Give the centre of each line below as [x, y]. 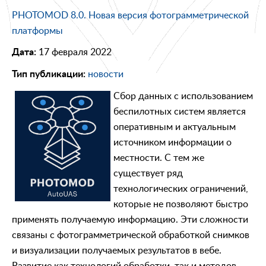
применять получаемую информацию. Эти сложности [130, 219]
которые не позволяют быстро [181, 203]
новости [106, 73]
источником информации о [172, 142]
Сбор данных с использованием [183, 95]
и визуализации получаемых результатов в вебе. [117, 250]
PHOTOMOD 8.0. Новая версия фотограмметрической [130, 15]
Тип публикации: [49, 74]
